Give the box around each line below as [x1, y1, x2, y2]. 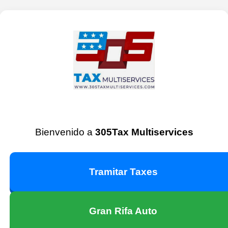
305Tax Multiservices [95, 127, 193, 138]
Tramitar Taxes [89, 166, 158, 178]
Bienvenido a [35, 127, 95, 138]
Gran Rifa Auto [89, 206, 157, 217]
